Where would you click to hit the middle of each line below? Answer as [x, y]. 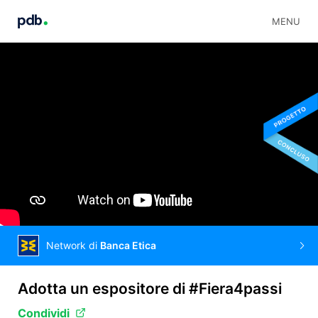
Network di [73, 245]
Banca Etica [128, 245]
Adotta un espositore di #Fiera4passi [150, 288]
